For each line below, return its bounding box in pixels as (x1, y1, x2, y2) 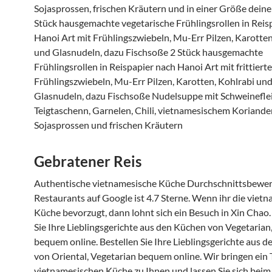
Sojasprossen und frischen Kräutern (34, 119, 183, 131)
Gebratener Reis (34, 152, 141, 170)
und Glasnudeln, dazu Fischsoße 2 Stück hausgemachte (34, 46, 263, 58)
